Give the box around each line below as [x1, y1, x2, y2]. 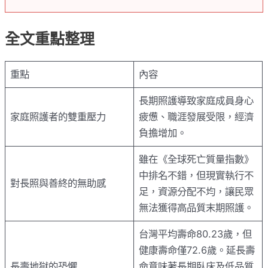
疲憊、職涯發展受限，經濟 [139, 110, 254, 123]
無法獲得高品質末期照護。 [139, 201, 254, 214]
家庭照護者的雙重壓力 [10, 110, 106, 123]
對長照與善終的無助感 [10, 176, 106, 189]
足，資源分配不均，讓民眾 [139, 185, 254, 197]
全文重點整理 [5, 30, 95, 48]
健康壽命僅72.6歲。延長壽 [139, 243, 255, 256]
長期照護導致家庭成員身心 [139, 94, 254, 106]
